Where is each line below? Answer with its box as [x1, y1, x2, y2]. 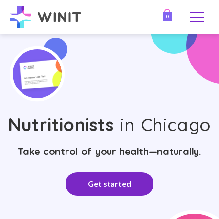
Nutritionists [8, 113, 114, 135]
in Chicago [114, 113, 211, 135]
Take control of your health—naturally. [18, 145, 201, 157]
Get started [88, 179, 131, 188]
